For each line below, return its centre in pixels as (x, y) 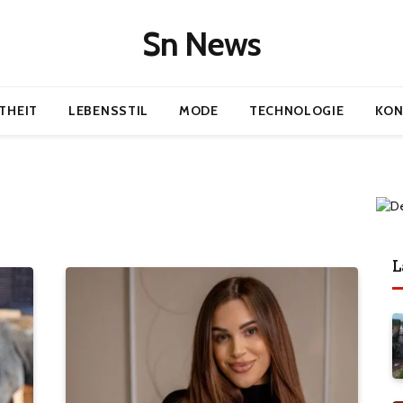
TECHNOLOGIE (296, 111)
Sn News (201, 43)
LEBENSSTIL (108, 111)
